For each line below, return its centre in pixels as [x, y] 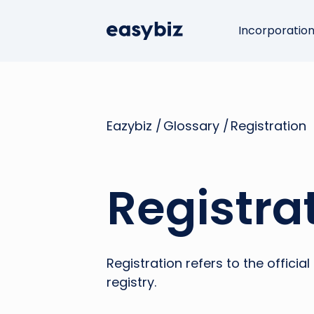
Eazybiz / [134, 126]
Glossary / [196, 126]
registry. [131, 282]
